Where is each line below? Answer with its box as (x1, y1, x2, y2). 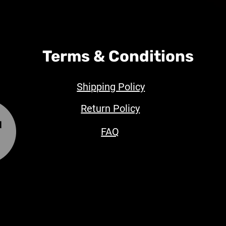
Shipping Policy (77, 81, 145, 93)
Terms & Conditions (42, 47, 194, 66)
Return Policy (81, 102, 140, 115)
